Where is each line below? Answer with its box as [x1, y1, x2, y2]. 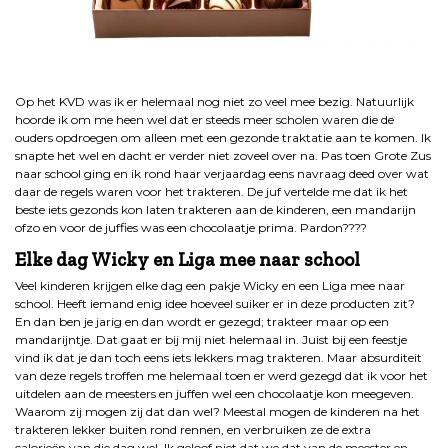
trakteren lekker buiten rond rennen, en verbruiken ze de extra [15, 422, 371, 438]
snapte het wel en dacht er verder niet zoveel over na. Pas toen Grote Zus [15, 148, 431, 164]
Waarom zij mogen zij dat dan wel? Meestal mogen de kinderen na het [15, 404, 420, 420]
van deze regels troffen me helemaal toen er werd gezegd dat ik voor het [15, 368, 428, 384]
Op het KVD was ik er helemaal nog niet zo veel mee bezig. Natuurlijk [15, 94, 414, 110]
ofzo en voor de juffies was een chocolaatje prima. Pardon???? [15, 220, 367, 236]
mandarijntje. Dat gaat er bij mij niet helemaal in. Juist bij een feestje [15, 332, 407, 348]
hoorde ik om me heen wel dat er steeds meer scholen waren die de [15, 112, 394, 128]
